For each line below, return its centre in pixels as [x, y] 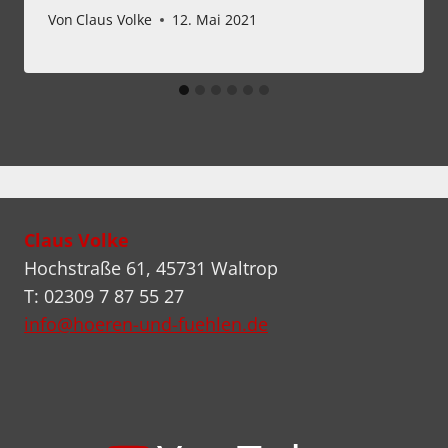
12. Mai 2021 [215, 20]
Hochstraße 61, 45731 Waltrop [151, 268]
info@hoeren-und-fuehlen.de [146, 324]
